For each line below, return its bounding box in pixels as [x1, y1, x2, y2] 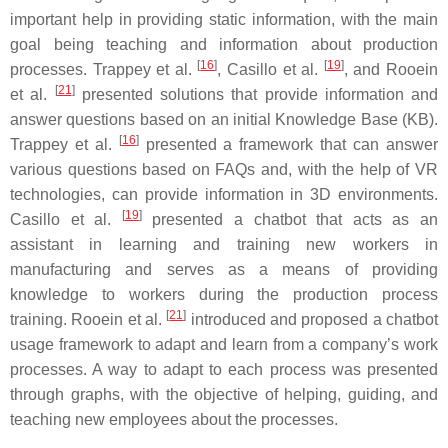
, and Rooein [343, 60, 439, 78]
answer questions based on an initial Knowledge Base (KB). [10, 110, 438, 128]
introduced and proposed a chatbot [186, 310, 439, 328]
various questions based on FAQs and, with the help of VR [10, 160, 438, 178]
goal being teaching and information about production [10, 35, 438, 53]
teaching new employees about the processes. [10, 410, 338, 428]
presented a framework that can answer [138, 135, 439, 153]
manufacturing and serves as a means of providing [10, 260, 438, 278]
